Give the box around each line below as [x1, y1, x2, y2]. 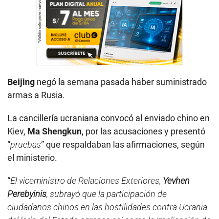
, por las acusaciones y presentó [82, 126, 205, 136]
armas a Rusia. [7, 89, 65, 100]
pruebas [10, 139, 41, 150]
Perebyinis [7, 188, 46, 199]
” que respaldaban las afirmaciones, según [41, 139, 205, 150]
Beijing [7, 76, 35, 87]
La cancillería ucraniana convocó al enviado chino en [7, 112, 210, 123]
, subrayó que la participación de [46, 188, 167, 199]
